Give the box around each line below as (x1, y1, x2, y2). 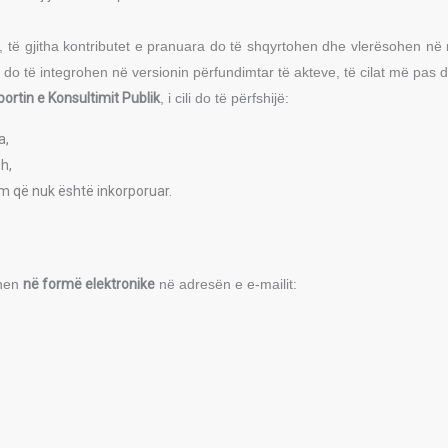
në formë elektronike (23, 276, 155, 292)
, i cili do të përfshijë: (160, 90, 289, 106)
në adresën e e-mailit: (155, 276, 297, 292)
